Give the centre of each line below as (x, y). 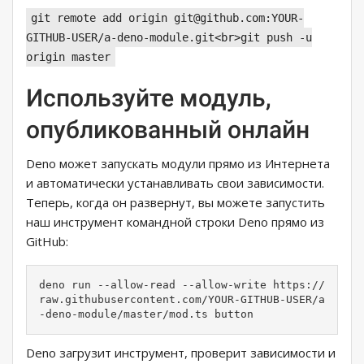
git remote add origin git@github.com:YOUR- (167, 18)
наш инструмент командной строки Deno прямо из (175, 222)
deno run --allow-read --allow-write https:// (182, 285)
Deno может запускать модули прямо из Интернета (178, 164)
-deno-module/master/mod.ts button (146, 314)
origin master (68, 57)
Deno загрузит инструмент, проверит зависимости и (181, 353)
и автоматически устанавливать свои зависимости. (175, 183)
